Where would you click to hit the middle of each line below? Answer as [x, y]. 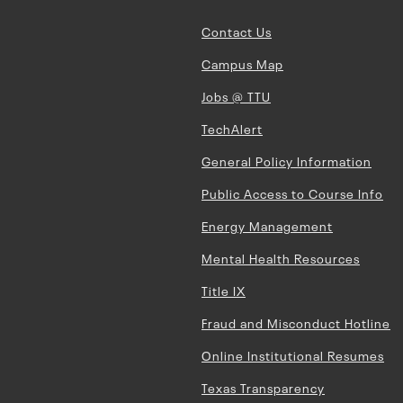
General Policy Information [287, 160]
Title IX [224, 290]
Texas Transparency [263, 387]
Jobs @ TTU [236, 95]
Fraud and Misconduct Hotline [296, 322]
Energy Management [267, 225]
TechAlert [232, 128]
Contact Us [237, 31]
